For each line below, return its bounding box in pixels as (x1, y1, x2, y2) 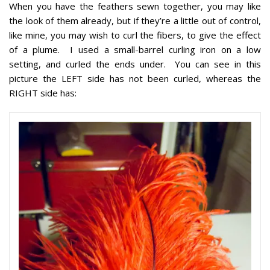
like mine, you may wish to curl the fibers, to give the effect (9, 29, 261, 42)
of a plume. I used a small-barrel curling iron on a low (9, 43, 261, 56)
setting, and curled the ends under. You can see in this (9, 58, 261, 71)
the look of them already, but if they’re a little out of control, (9, 14, 261, 27)
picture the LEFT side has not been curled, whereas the (9, 72, 261, 85)
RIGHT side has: (9, 87, 77, 99)
